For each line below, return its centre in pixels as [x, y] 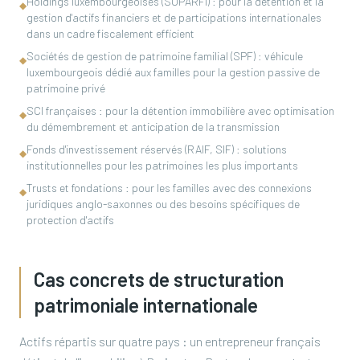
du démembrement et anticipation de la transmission [153, 127]
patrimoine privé [66, 88]
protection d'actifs [70, 220]
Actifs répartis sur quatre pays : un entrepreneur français [170, 341]
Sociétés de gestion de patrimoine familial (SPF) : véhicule [165, 56]
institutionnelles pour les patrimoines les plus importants [162, 165]
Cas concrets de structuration [159, 279]
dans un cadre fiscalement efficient [110, 33]
